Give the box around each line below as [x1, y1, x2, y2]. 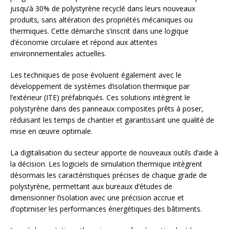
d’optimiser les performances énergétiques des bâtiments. [10, 204, 202, 214]
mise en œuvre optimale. [10, 126, 93, 136]
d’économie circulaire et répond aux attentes [10, 37, 157, 48]
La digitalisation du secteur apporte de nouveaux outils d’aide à [10, 148, 218, 158]
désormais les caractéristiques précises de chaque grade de [10, 170, 207, 180]
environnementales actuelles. [10, 49, 106, 59]
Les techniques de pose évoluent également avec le [10, 70, 181, 80]
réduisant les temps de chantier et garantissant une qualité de [10, 115, 214, 125]
